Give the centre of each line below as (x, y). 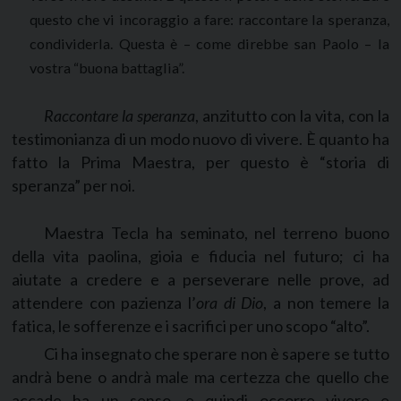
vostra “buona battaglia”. (107, 67)
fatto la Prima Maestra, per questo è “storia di (200, 162)
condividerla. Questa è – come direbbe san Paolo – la (209, 43)
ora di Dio (230, 302)
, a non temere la (327, 302)
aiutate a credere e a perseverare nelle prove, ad (200, 279)
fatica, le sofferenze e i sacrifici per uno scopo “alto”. (191, 325)
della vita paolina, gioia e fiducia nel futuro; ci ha (200, 256)
